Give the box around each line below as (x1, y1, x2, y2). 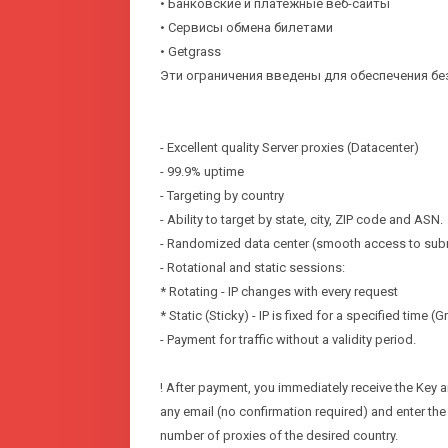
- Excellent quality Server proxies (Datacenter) (160, 140, 419, 156)
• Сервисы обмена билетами (160, 20, 333, 36)
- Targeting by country (160, 188, 284, 204)
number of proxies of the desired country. (160, 428, 401, 444)
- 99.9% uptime (160, 164, 244, 180)
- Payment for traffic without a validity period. (160, 332, 416, 348)
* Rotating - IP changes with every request (160, 284, 398, 300)
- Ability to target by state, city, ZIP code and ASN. (160, 212, 443, 228)
